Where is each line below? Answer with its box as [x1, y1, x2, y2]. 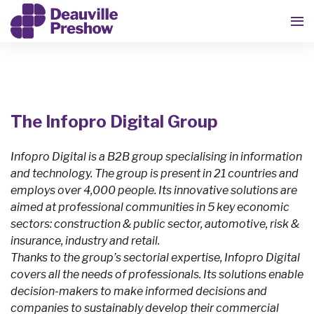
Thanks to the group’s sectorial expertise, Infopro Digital [11, 251, 300, 264]
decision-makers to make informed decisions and [11, 285, 267, 298]
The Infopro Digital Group [11, 111, 218, 132]
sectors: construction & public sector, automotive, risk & [11, 217, 299, 231]
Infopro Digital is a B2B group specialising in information [11, 150, 302, 163]
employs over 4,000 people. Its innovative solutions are [11, 184, 297, 197]
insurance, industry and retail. [11, 234, 160, 247]
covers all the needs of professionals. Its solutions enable [11, 268, 303, 281]
